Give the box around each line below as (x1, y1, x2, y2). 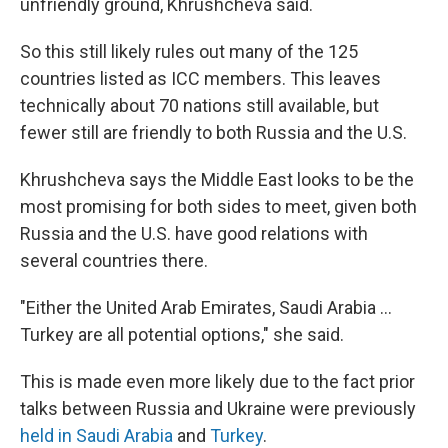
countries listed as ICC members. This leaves (20, 67, 381, 89)
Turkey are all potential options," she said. (20, 323, 344, 345)
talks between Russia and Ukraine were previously (20, 397, 416, 419)
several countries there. (20, 249, 208, 271)
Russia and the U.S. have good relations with (20, 222, 368, 244)
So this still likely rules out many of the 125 (20, 40, 358, 62)
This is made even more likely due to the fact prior (20, 370, 415, 392)
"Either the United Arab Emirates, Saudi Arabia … (20, 296, 392, 318)
